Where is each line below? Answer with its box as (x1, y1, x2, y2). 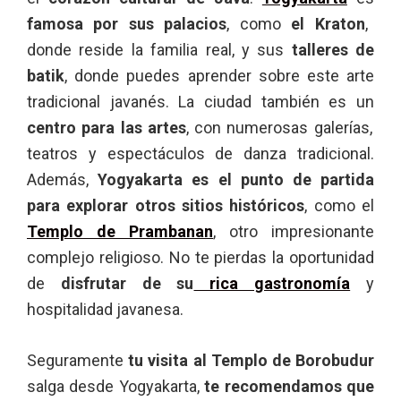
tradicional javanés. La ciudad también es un (27, 91, 374, 111)
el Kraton (291, 13, 365, 33)
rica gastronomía (193, 273, 351, 293)
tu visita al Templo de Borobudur (128, 350, 375, 370)
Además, (27, 169, 98, 189)
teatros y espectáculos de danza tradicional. (27, 143, 374, 163)
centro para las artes (27, 117, 186, 137)
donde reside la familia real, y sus (27, 39, 292, 59)
